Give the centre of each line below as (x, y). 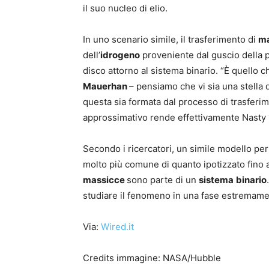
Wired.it (117, 227)
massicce (105, 180)
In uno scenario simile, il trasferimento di (171, 40)
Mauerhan (106, 86)
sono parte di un (163, 180)
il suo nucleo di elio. (125, 8)
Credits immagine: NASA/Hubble (152, 258)
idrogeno (120, 55)
